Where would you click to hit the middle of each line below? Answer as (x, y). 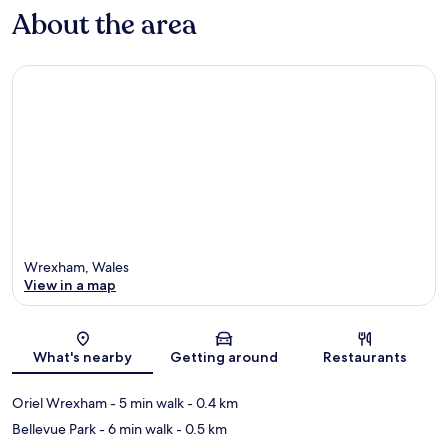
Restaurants (365, 357)
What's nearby (83, 357)
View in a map (70, 285)
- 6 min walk (134, 429)
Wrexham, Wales (76, 267)
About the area (104, 24)
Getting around (223, 357)
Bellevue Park (54, 429)
